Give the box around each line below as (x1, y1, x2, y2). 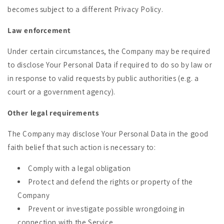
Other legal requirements (7, 108, 99, 117)
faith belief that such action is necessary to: (7, 142, 156, 152)
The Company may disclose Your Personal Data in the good (7, 129, 209, 138)
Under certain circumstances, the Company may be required (7, 46, 210, 56)
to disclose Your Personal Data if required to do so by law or (7, 60, 212, 69)
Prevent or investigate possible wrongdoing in (28, 204, 185, 213)
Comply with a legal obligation (28, 163, 131, 173)
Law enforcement (7, 25, 71, 35)
